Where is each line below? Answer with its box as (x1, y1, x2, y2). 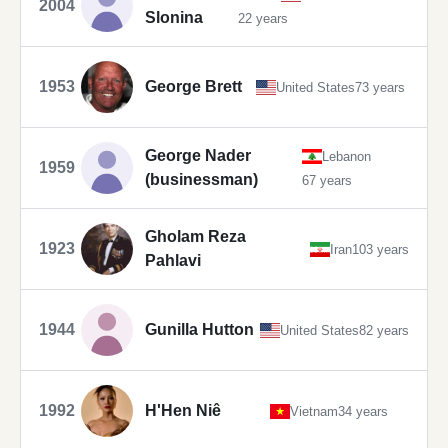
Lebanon (322, 148, 371, 164)
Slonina (145, 9, 203, 27)
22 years (238, 10, 288, 26)
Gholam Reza (145, 228, 246, 246)
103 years (352, 241, 409, 257)
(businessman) (145, 171, 258, 189)
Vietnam (289, 403, 338, 419)
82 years (359, 322, 409, 338)
